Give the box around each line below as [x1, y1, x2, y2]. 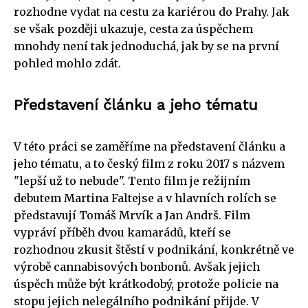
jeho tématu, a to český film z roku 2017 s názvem [14, 156, 285, 170]
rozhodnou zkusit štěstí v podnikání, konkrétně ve [14, 242, 294, 256]
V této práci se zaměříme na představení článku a [14, 139, 285, 153]
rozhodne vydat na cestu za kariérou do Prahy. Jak [14, 4, 289, 19]
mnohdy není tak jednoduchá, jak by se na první [14, 38, 279, 53]
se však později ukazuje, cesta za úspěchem [14, 21, 253, 36]
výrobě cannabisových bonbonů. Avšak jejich [14, 259, 260, 274]
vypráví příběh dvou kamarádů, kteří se [14, 225, 231, 239]
